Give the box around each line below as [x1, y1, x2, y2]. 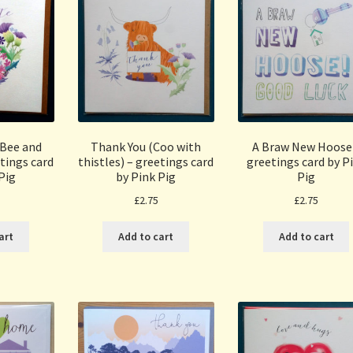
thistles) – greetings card [78, 154, 214, 170]
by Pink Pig [116, 169, 176, 185]
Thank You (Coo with [91, 139, 202, 155]
